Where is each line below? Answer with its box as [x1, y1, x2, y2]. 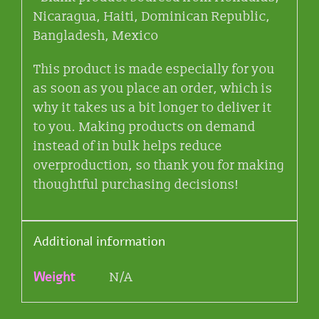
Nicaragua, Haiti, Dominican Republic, [33, 9, 271, 26]
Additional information [33, 233, 165, 251]
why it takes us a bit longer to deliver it [33, 100, 272, 117]
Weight [33, 268, 75, 286]
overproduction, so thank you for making [33, 157, 285, 174]
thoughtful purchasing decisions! [33, 177, 239, 194]
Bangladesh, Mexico [33, 28, 159, 45]
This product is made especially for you [33, 61, 275, 78]
